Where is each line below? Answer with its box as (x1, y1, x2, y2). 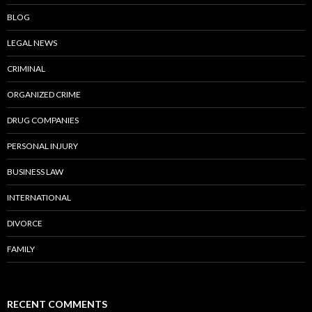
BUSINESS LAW (7, 166, 63, 177)
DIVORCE (7, 217, 42, 228)
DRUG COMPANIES (7, 114, 79, 125)
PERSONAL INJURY (7, 140, 78, 151)
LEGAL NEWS (7, 37, 57, 48)
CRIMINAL (7, 63, 45, 74)
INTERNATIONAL (7, 192, 71, 203)
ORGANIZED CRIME (7, 88, 81, 100)
